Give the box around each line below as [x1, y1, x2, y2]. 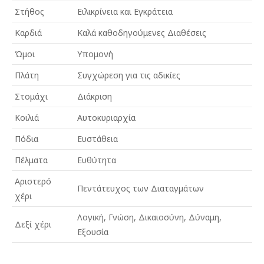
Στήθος [15, 6, 44, 17]
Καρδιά [15, 27, 42, 38]
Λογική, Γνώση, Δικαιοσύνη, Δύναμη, [77, 212, 222, 223]
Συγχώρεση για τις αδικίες [77, 70, 180, 81]
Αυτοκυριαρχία [77, 112, 136, 123]
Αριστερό [15, 176, 51, 187]
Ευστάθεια [77, 133, 118, 144]
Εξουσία [77, 226, 108, 237]
